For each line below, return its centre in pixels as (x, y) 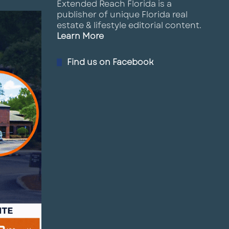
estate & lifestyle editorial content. (129, 25)
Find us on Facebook (110, 62)
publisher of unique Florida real (122, 15)
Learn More (80, 36)
